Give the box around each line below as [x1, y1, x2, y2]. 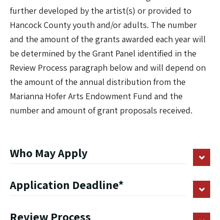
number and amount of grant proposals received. [10, 105, 192, 116]
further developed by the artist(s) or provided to [10, 5, 192, 17]
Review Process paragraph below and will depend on [10, 62, 206, 74]
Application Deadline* [10, 177, 124, 193]
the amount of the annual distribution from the [10, 76, 186, 88]
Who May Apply [10, 145, 87, 161]
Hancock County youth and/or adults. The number [10, 19, 197, 31]
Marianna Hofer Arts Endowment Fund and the [10, 90, 183, 102]
